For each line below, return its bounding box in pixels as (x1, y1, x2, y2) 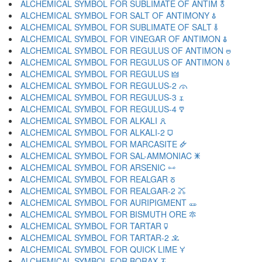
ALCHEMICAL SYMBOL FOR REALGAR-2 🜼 (20, 185, 185, 196)
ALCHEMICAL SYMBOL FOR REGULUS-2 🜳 (20, 80, 188, 91)
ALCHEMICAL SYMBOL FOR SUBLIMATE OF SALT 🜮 (20, 21, 218, 33)
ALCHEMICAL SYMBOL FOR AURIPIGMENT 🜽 (20, 196, 196, 208)
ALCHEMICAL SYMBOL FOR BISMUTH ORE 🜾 (20, 208, 196, 220)
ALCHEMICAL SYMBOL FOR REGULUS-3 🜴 (20, 91, 184, 103)
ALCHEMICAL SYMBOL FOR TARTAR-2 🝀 (20, 232, 180, 243)
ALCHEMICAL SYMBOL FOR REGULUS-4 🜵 (20, 103, 184, 115)
